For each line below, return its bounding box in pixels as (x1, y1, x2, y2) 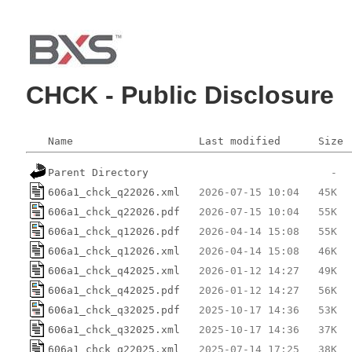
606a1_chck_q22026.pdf (48, 205, 180, 218)
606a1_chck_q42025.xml (48, 264, 180, 277)
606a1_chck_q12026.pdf (48, 225, 180, 237)
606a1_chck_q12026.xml (48, 244, 180, 257)
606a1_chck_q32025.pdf (48, 303, 180, 316)
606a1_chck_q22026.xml (48, 185, 180, 198)
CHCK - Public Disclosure (26, 81, 334, 110)
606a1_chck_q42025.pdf (48, 284, 180, 296)
